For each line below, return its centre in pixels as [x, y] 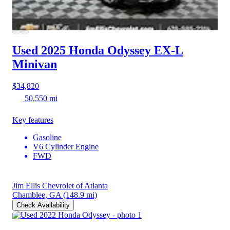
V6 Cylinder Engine [66, 146]
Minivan [35, 64]
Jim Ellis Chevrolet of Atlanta [60, 185]
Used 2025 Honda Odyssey [82, 51]
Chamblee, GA [37, 195]
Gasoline [47, 137]
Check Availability [43, 205]
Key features [33, 120]
